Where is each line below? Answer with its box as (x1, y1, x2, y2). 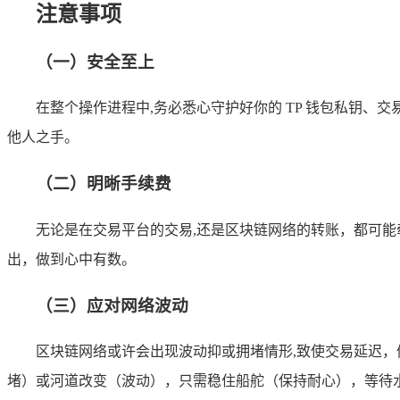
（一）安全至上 (36, 52, 154, 71)
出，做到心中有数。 (7, 251, 136, 267)
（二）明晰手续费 (36, 174, 171, 194)
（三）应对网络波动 (36, 296, 188, 315)
